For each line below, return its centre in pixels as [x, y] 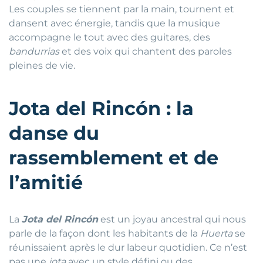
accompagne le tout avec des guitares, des [109, 38]
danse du [54, 133]
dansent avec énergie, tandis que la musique [114, 23]
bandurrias [34, 52]
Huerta [216, 234]
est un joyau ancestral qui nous [172, 220]
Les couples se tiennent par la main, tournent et [122, 9]
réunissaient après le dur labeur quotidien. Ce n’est [128, 248]
